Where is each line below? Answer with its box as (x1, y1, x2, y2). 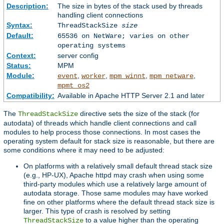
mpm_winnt (109, 72, 145, 80)
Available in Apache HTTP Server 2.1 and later (57, 91, 204, 100)
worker (81, 72, 105, 80)
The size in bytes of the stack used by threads (57, 2, 202, 10)
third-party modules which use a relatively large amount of (23, 180, 206, 188)
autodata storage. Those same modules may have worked (23, 189, 208, 197)
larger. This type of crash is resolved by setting (23, 207, 170, 215)
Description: (6, 2, 48, 10)
